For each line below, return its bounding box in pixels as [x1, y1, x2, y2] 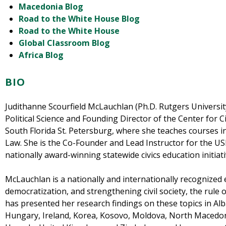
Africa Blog [19, 49, 64, 61]
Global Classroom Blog [19, 37, 110, 49]
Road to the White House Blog [19, 13, 140, 25]
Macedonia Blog [19, 1, 84, 13]
